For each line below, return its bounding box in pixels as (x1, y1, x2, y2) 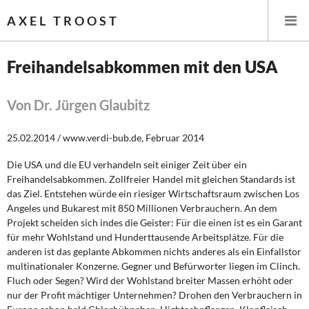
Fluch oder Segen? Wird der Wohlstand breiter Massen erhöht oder (7, 275, 293, 286)
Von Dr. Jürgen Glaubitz (7, 97, 150, 113)
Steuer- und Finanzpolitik (22, 216, 146, 230)
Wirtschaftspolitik (22, 184, 108, 198)
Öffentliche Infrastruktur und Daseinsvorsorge (22, 247, 243, 261)
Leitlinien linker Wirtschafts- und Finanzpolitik (22, 152, 242, 166)
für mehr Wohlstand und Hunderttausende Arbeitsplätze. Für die (7, 231, 283, 243)
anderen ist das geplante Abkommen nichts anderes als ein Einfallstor (7, 246, 301, 257)
